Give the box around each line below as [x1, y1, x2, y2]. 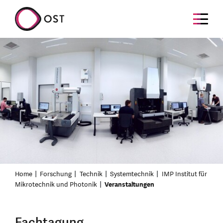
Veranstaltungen [105, 180, 155, 189]
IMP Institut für [161, 169, 207, 179]
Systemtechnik [110, 169, 154, 179]
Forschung [40, 169, 72, 179]
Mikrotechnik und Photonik [15, 180, 97, 189]
